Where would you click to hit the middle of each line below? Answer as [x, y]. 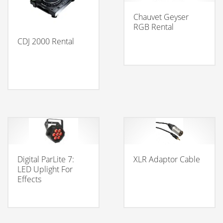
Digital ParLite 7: [46, 159]
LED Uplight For [45, 169]
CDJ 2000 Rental [46, 41]
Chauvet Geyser [161, 17]
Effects [29, 179]
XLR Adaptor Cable [167, 159]
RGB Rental [153, 27]
